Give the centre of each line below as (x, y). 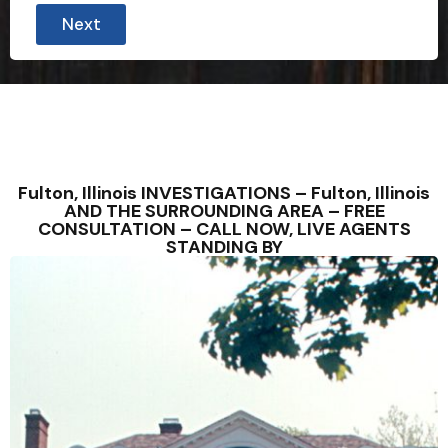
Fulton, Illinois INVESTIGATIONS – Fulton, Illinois (224, 193)
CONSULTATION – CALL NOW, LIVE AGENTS (224, 229)
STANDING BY (224, 247)
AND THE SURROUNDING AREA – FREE (224, 211)
